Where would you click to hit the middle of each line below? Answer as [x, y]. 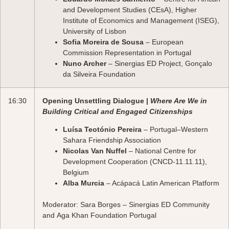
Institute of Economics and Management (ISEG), [141, 21]
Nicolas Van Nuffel [95, 151]
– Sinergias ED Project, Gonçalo [159, 64]
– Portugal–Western [175, 130]
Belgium [76, 173]
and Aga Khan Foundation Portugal [99, 215]
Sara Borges [100, 205]
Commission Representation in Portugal [127, 53]
